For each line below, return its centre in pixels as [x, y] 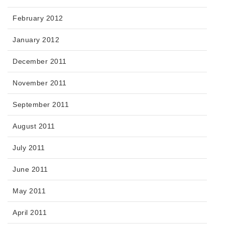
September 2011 [41, 105]
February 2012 [38, 18]
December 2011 [40, 62]
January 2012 [36, 40]
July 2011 [29, 148]
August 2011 [34, 126]
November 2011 [40, 83]
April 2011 [30, 213]
